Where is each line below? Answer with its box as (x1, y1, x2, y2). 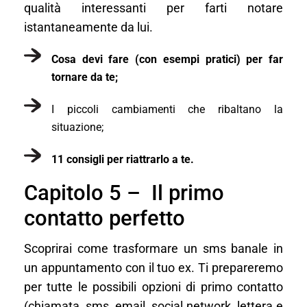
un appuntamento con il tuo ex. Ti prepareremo (24, 260, 283, 275)
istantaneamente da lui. (24, 20, 153, 34)
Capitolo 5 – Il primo (24, 180, 224, 206)
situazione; (51, 120, 103, 134)
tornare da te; (51, 70, 118, 84)
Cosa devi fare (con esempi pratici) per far (51, 52, 283, 66)
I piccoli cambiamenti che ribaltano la (51, 102, 283, 116)
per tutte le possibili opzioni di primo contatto (24, 280, 283, 294)
